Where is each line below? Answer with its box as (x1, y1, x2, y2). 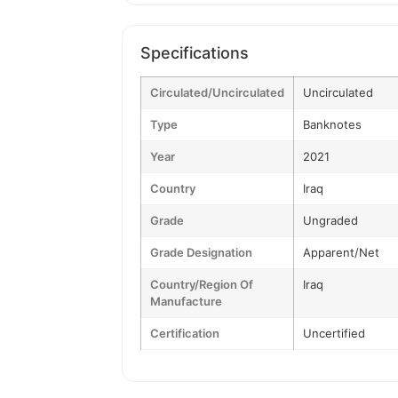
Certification (150, 326, 219, 340)
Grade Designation (150, 245, 252, 259)
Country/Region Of (150, 277, 253, 291)
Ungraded (303, 213, 358, 227)
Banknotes (303, 117, 362, 131)
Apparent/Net (303, 245, 379, 259)
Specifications (140, 44, 249, 62)
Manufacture (150, 294, 222, 308)
